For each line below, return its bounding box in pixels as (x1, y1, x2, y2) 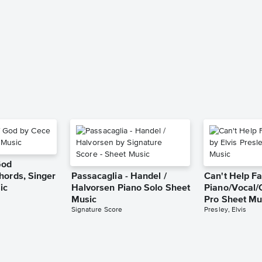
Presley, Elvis (204, 206, 247, 213)
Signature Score (71, 206, 123, 213)
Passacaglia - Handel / (71, 171, 167, 181)
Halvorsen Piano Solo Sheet (71, 183, 191, 193)
